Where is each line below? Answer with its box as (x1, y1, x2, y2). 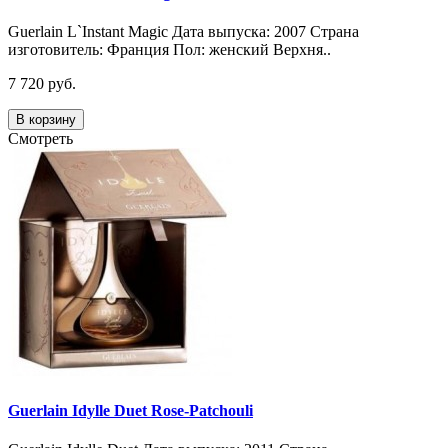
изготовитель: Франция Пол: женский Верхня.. (8, 41, 331, 59)
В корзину (16, 112, 76, 128)
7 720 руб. (8, 75, 76, 93)
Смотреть (8, 130, 73, 148)
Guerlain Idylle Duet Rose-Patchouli (8, 401, 253, 419)
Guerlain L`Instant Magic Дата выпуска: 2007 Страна (8, 23, 359, 41)
